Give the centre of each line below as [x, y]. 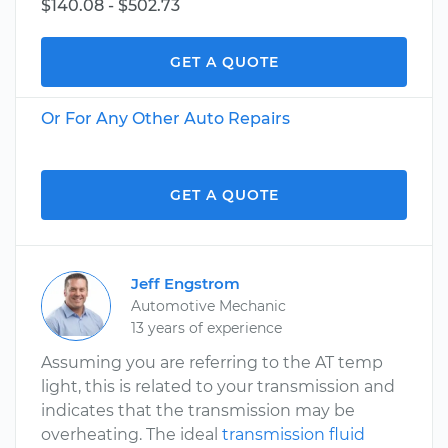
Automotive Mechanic [208, 306]
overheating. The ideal [131, 434]
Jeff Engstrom [185, 283]
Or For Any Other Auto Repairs [165, 118]
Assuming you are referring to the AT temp [212, 362]
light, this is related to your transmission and [218, 386]
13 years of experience [206, 328]
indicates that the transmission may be [198, 410]
